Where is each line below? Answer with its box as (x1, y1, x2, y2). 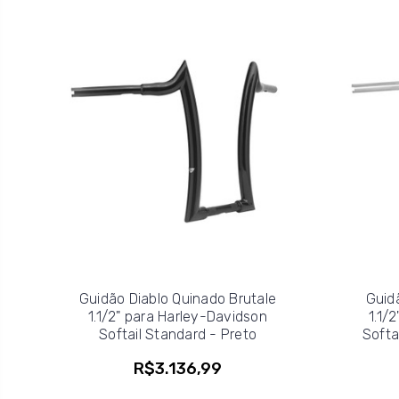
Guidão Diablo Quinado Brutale (78, 289, 277, 307)
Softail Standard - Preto (99, 325, 256, 343)
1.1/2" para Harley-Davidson (88, 307, 267, 325)
